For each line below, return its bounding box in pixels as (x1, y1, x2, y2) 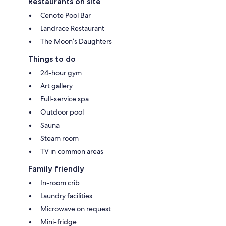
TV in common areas (40, 146, 103, 156)
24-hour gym (40, 68, 82, 77)
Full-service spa (40, 94, 89, 103)
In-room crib (40, 178, 80, 187)
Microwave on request (40, 204, 111, 213)
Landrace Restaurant (40, 23, 104, 33)
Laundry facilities (40, 191, 92, 200)
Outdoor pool (40, 107, 84, 117)
